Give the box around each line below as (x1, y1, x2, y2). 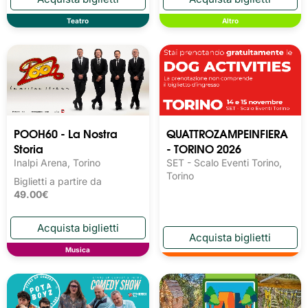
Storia (14, 139, 43, 157)
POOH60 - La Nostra (14, 124, 118, 142)
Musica (65, 245, 91, 254)
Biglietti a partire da (14, 175, 107, 187)
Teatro (67, 16, 89, 25)
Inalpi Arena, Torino (14, 156, 100, 168)
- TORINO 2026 (166, 139, 241, 157)
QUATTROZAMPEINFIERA (166, 124, 288, 142)
